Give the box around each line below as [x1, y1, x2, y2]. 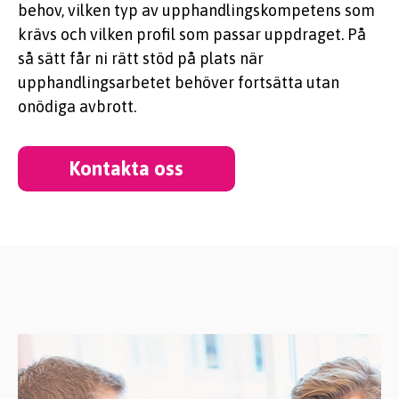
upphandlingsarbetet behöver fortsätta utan [18, 73, 339, 92]
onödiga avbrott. [18, 97, 136, 116]
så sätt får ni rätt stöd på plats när [18, 49, 264, 68]
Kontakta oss [69, 157, 183, 180]
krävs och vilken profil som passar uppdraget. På [18, 25, 366, 44]
